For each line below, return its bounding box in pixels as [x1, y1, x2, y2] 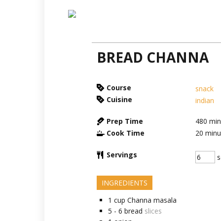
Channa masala [125, 195, 177, 205]
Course [106, 83, 131, 92]
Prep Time [106, 116, 143, 126]
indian [195, 96, 214, 105]
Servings [106, 150, 137, 159]
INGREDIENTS [101, 178, 147, 187]
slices [144, 206, 162, 216]
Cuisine [106, 95, 132, 104]
